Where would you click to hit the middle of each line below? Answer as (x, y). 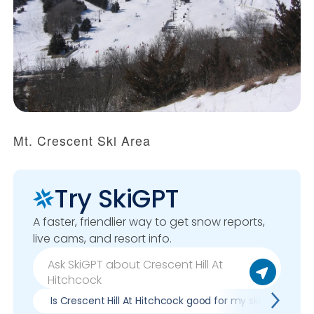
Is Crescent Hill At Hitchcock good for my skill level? (173, 300)
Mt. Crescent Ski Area (82, 140)
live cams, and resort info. (102, 238)
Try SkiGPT (117, 198)
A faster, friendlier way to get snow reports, (149, 221)
